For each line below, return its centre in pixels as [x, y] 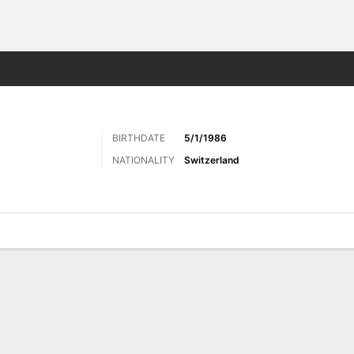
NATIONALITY [143, 160]
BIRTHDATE [139, 138]
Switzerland [212, 160]
